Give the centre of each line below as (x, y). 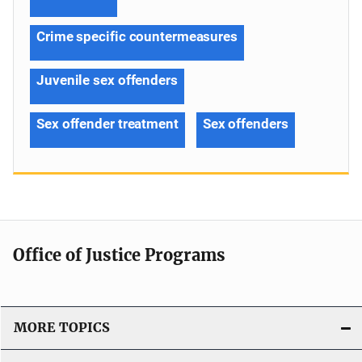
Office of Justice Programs (119, 255)
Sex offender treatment (107, 123)
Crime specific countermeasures (137, 36)
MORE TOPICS (62, 327)
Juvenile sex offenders (107, 80)
